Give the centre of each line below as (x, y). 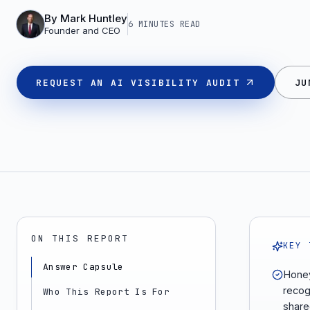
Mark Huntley (94, 18)
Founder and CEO (82, 30)
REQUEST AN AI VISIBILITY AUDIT (138, 82)
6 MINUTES (152, 24)
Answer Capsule (83, 267)
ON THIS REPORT (80, 238)
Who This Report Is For (107, 292)
